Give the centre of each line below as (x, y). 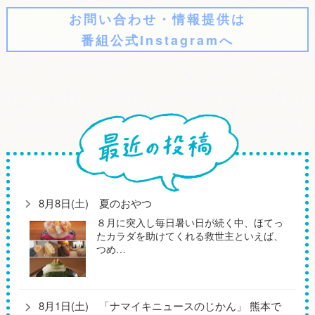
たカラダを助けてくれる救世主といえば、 (190, 235)
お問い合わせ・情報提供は (157, 19)
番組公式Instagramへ (157, 40)
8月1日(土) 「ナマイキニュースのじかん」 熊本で (160, 306)
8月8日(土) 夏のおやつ (95, 202)
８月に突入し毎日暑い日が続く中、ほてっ (190, 222)
